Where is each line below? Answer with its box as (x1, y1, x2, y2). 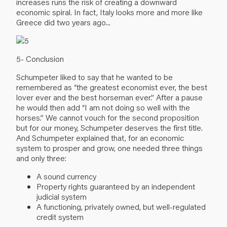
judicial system (36, 191, 87, 202)
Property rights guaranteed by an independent (36, 180, 195, 192)
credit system (36, 211, 84, 222)
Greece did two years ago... (16, 16, 110, 27)
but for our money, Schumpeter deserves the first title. (16, 122, 203, 133)
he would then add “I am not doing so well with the (16, 101, 190, 112)
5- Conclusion (16, 53, 64, 64)
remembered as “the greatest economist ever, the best (16, 81, 207, 92)
